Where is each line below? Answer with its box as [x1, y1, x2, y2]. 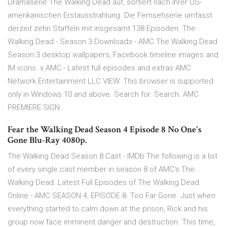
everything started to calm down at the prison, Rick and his [8, 204, 208, 214]
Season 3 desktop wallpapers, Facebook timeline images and [8, 50, 218, 60]
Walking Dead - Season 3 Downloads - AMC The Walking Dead [8, 37, 217, 47]
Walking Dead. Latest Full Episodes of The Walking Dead [8, 178, 199, 187]
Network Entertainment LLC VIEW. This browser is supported [8, 77, 213, 86]
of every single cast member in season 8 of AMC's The [8, 165, 195, 174]
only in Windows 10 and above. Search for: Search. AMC [8, 90, 199, 99]
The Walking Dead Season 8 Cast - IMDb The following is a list [8, 152, 217, 161]
